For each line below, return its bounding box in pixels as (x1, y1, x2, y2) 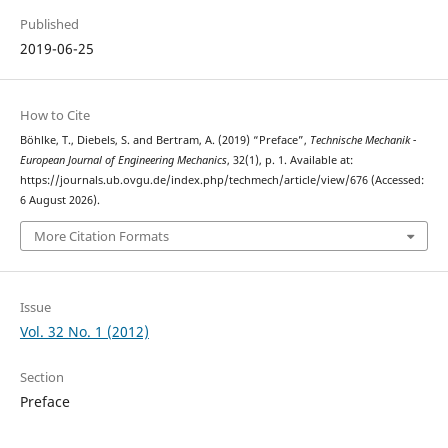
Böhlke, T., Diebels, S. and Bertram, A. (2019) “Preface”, (19, 133, 310, 148)
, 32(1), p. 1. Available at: (226, 153, 353, 168)
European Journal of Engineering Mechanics (19, 153, 227, 168)
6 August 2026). (19, 193, 100, 208)
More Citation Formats (33, 226, 169, 245)
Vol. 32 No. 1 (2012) (19, 321, 149, 341)
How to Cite (19, 106, 90, 125)
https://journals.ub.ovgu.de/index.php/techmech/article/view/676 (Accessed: (19, 173, 424, 188)
